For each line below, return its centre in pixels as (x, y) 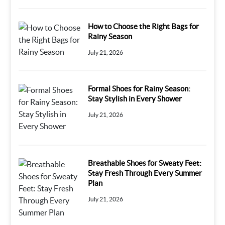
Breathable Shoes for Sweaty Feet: (145, 163)
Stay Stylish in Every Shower (135, 98)
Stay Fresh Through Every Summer (145, 173)
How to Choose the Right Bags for (144, 26)
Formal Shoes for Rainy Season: (139, 88)
